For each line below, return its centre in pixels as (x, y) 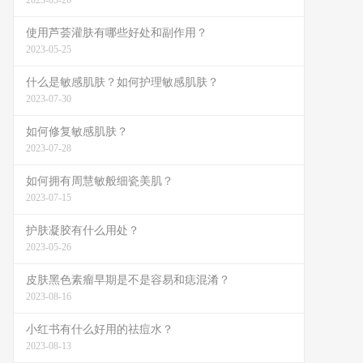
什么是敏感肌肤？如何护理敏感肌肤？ (122, 82)
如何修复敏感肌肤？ (77, 132)
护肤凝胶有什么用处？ (83, 231)
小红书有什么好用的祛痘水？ (100, 329)
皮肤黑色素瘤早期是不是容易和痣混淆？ (128, 280)
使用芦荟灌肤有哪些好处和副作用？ (117, 33)
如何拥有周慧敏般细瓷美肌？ (100, 181)
